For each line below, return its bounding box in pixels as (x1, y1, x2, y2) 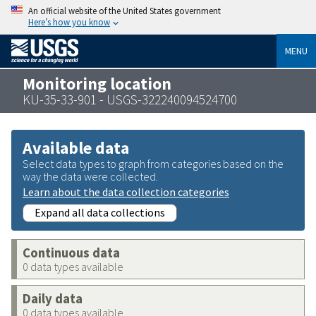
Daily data (23, 290, 83, 307)
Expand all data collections (35, 205, 165, 219)
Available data (23, 136, 129, 159)
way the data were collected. (23, 169, 158, 183)
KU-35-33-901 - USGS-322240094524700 (23, 90, 237, 108)
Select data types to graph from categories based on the (23, 156, 284, 171)
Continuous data (23, 244, 120, 261)
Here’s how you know (28, 16, 110, 28)
